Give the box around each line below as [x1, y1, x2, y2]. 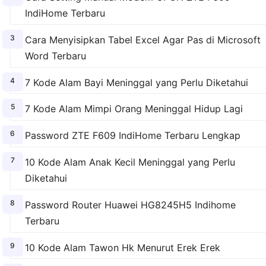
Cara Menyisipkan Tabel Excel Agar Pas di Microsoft [24, 33, 261, 46]
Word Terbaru [24, 49, 86, 62]
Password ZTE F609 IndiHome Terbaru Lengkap [24, 129, 240, 142]
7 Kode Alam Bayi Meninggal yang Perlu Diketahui [24, 76, 248, 88]
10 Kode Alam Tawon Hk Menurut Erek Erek [24, 241, 220, 254]
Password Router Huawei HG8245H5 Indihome [24, 198, 236, 211]
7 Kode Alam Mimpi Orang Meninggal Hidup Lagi [24, 103, 243, 115]
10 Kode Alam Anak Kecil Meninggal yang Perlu [24, 156, 235, 168]
